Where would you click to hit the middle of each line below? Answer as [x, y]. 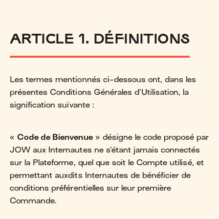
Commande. [33, 201]
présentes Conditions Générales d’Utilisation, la [99, 92]
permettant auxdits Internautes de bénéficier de [100, 175]
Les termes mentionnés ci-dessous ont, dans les [103, 79]
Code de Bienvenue [55, 137]
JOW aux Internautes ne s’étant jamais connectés [105, 150]
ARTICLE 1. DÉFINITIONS [100, 38]
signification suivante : [52, 105]
